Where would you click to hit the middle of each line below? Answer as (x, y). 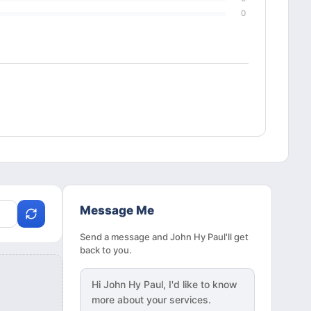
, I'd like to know (200, 285)
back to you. (106, 250)
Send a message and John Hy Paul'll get (164, 237)
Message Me (117, 211)
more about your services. (151, 300)
